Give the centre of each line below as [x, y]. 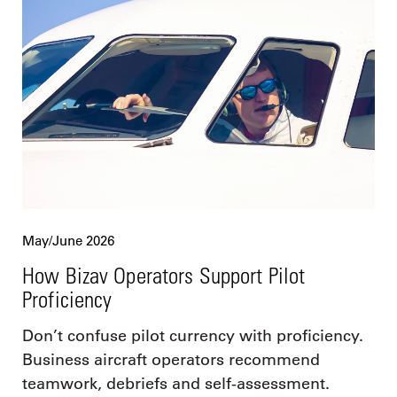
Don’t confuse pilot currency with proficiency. [193, 336]
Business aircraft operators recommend [171, 360]
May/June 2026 [68, 241]
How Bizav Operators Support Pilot [164, 276]
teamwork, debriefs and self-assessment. [176, 384]
